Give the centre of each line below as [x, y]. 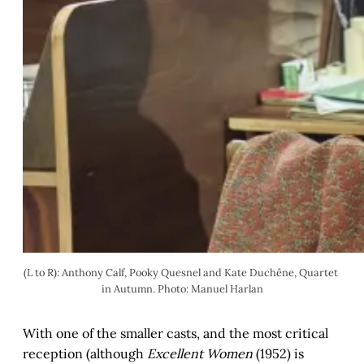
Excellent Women [200, 354]
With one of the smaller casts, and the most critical [175, 334]
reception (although [85, 354]
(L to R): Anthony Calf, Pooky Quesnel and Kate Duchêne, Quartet [181, 273]
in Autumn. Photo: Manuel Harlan [182, 289]
